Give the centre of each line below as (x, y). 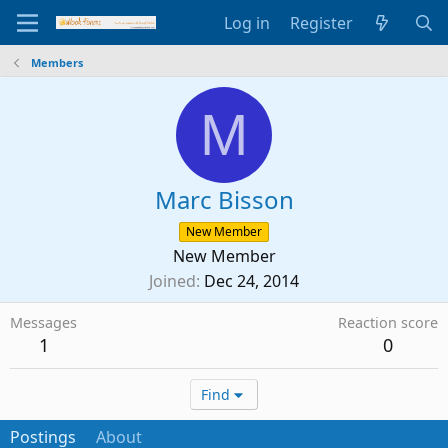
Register (321, 22)
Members (56, 62)
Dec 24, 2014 (251, 281)
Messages (43, 322)
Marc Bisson (224, 199)
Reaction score (388, 322)
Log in (246, 22)
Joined (172, 281)
